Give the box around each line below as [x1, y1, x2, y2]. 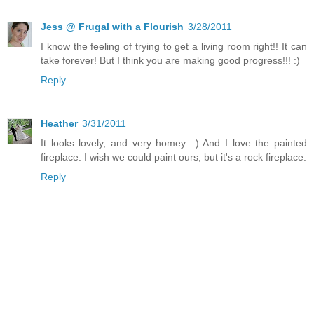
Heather [41, 118, 78, 130]
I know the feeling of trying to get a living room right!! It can [41, 41, 307, 53]
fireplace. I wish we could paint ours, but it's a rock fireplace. [41, 151, 306, 163]
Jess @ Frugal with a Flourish [41, 21, 184, 33]
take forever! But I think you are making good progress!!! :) [41, 55, 300, 67]
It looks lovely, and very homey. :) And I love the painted [41, 137, 307, 149]
